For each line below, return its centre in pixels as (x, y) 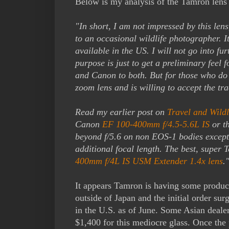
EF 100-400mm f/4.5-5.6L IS (156, 124)
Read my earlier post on (121, 112)
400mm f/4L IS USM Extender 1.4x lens (149, 161)
